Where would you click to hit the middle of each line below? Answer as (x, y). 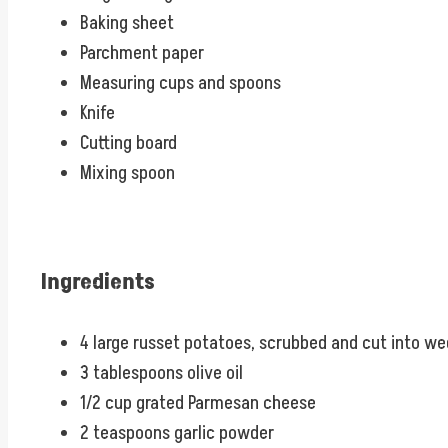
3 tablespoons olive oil (161, 373)
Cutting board (128, 142)
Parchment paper (142, 52)
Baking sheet (127, 22)
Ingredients (97, 283)
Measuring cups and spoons (180, 82)
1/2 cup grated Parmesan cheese (198, 403)
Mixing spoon (127, 172)
